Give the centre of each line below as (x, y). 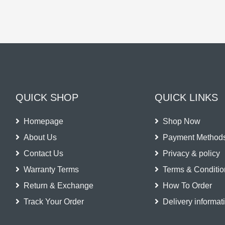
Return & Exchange (58, 185)
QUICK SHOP (47, 97)
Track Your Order (53, 201)
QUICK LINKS (187, 97)
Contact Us (43, 153)
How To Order (188, 185)
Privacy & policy (192, 153)
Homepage (43, 121)
